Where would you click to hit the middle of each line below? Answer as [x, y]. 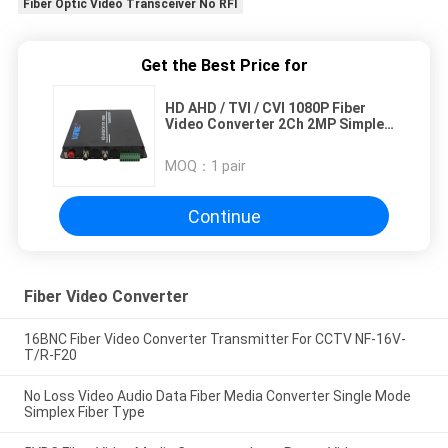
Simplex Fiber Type [84, 412]
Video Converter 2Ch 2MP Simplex [278, 124]
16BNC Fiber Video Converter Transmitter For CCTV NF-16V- [214, 339]
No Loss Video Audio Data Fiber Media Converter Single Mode [217, 396]
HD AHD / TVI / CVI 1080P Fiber [265, 108]
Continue [224, 216]
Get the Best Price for [224, 66]
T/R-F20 [50, 355]
